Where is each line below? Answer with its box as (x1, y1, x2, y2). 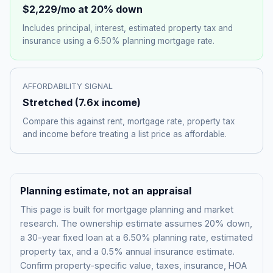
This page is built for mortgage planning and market (20, 204, 233, 214)
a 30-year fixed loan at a (20, 232, 123, 243)
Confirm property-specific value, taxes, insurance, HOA (20, 260, 247, 271)
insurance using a (23, 36, 94, 46)
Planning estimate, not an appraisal (20, 185, 191, 197)
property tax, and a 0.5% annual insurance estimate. (20, 246, 235, 257)
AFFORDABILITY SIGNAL (23, 82, 113, 91)
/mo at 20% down (57, 3, 143, 16)
